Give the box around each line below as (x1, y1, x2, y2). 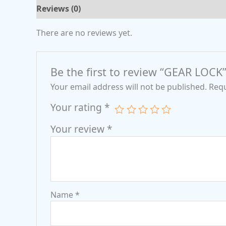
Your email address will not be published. (50, 81, 207, 92)
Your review (50, 122, 107, 136)
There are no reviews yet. (36, 27, 132, 38)
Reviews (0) (36, 3, 81, 14)
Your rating (50, 100, 104, 114)
